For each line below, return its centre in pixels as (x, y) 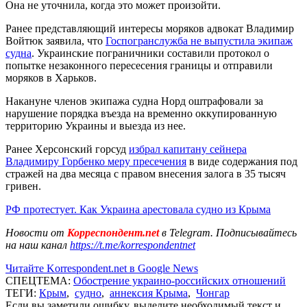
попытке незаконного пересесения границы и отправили (139, 65)
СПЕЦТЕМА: (39, 280)
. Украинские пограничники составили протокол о (150, 53)
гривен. (25, 186)
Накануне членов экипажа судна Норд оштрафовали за (134, 101)
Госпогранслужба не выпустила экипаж (199, 40)
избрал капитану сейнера (188, 149)
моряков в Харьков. (51, 77)
